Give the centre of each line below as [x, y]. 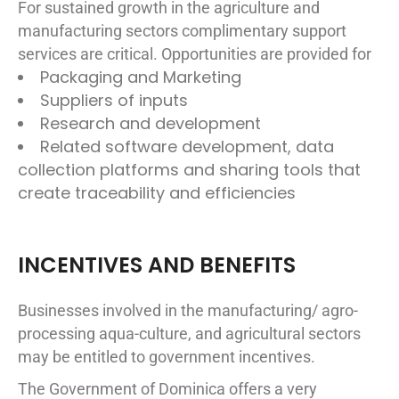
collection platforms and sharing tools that [189, 169]
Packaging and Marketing [141, 77]
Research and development [151, 123]
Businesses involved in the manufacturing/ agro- [188, 310]
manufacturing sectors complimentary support [182, 30]
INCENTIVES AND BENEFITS [157, 265]
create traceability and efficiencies [157, 192]
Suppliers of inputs [114, 100]
